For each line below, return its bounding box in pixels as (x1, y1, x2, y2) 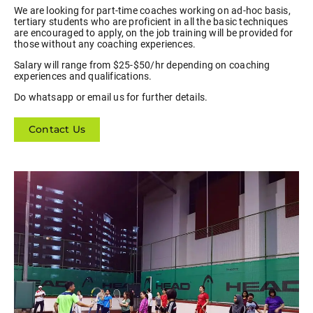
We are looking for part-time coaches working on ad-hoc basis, (14, 5, 291, 16)
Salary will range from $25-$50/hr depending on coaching (14, 59, 270, 71)
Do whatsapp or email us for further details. (14, 92, 208, 103)
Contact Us (29, 123, 86, 136)
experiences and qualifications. (14, 71, 152, 82)
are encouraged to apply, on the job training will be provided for (14, 27, 293, 38)
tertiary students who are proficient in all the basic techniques (14, 16, 289, 27)
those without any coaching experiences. (14, 38, 196, 50)
